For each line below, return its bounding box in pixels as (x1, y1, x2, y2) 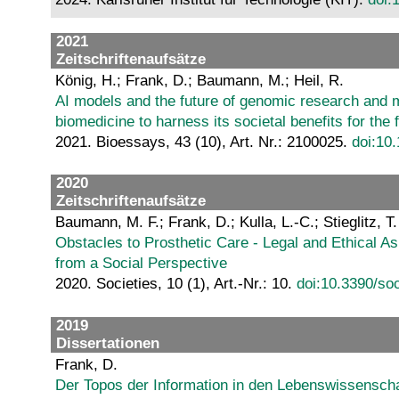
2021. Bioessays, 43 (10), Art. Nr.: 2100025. (55, 133, 352, 151)
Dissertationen (56, 334, 159, 352)
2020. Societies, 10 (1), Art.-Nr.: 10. (55, 275, 297, 293)
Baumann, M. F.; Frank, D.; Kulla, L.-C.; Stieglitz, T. (55, 214, 397, 232)
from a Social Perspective (55, 255, 227, 273)
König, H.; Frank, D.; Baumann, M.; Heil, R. (55, 71, 344, 89)
